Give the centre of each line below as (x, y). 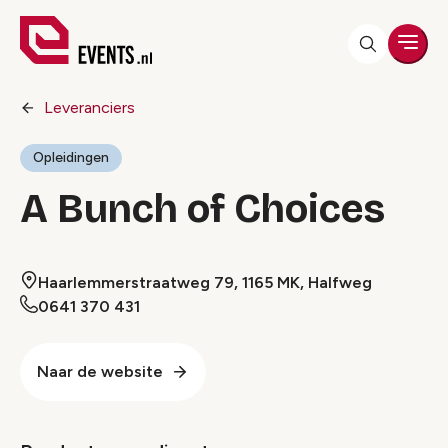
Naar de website (100, 371)
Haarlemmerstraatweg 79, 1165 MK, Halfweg (205, 282)
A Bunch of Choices (202, 209)
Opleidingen (71, 157)
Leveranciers (89, 107)
